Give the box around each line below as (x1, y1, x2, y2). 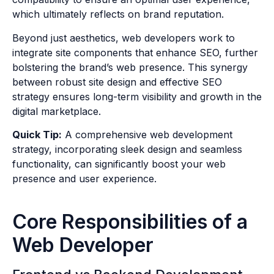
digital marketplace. (12, 105, 101, 117)
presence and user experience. (12, 172, 157, 185)
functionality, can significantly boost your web (12, 158, 226, 171)
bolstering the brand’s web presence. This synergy (12, 61, 248, 73)
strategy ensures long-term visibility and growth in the (12, 90, 262, 103)
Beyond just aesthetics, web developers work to (12, 31, 235, 44)
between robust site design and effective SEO (12, 75, 222, 88)
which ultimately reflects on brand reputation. (12, 8, 224, 21)
